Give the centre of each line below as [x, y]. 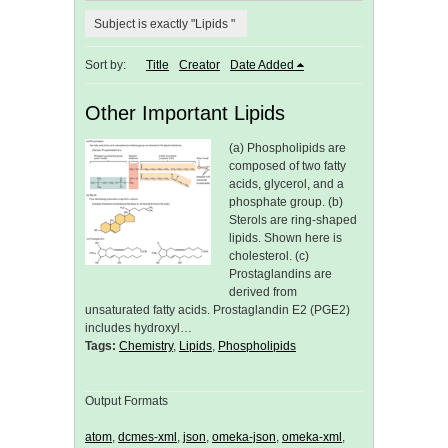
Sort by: [105, 65]
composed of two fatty [287, 166]
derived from [263, 292]
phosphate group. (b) [286, 202]
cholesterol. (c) [269, 256]
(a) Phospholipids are [287, 148]
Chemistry [146, 346]
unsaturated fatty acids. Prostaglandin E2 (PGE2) [217, 310]
